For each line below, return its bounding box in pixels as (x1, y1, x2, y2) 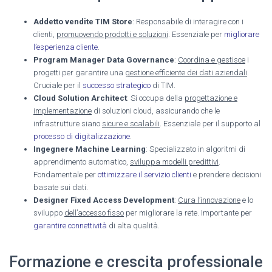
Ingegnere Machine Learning (33, 144, 146, 154)
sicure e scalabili (102, 118, 160, 128)
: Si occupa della (127, 93, 185, 103)
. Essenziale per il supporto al (160, 118, 260, 128)
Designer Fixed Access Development (33, 195, 174, 205)
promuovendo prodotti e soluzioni (56, 29, 168, 39)
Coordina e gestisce (178, 55, 245, 64)
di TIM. (151, 80, 175, 90)
